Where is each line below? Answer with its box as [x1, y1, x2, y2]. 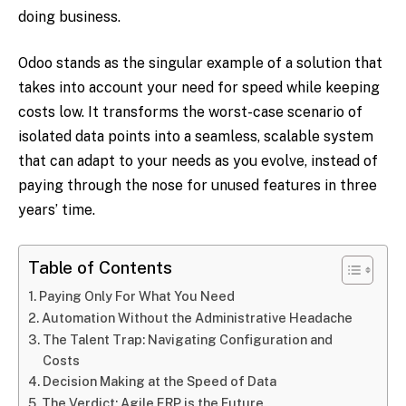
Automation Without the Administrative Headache [41, 309, 353, 325]
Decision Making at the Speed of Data [42, 372, 276, 389]
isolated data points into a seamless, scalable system [18, 128, 373, 146]
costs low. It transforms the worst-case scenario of [18, 103, 362, 121]
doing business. [18, 7, 121, 25]
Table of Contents [28, 257, 172, 278]
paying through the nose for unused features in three [18, 177, 377, 195]
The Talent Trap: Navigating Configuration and [42, 331, 333, 347]
